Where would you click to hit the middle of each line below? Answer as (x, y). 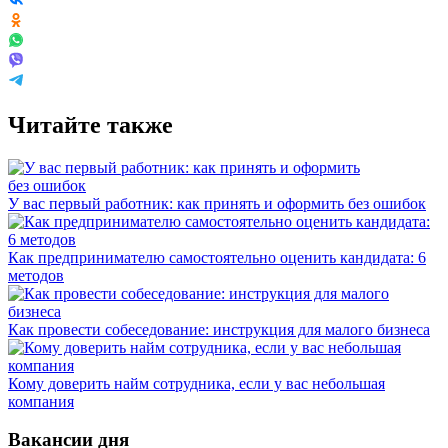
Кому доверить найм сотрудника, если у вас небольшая (196, 383)
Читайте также (90, 124)
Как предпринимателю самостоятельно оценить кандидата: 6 (217, 257)
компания (41, 401)
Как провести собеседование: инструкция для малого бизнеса (219, 329)
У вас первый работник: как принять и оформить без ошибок (217, 203)
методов (36, 275)
